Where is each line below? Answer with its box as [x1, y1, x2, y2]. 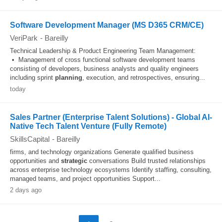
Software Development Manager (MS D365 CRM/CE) [10, 21, 204, 29]
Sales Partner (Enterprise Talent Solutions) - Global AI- [10, 113, 212, 121]
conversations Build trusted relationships [87, 157, 206, 165]
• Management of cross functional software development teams [10, 56, 195, 63]
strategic [61, 157, 87, 165]
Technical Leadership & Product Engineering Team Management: [10, 47, 196, 55]
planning [55, 74, 82, 81]
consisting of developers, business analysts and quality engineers [10, 65, 199, 72]
